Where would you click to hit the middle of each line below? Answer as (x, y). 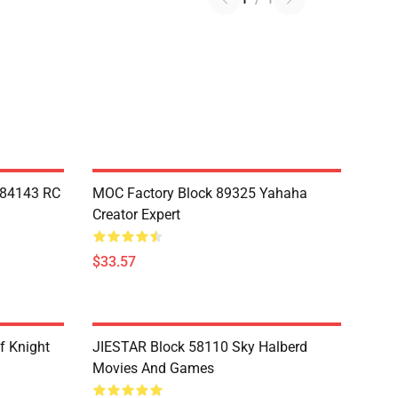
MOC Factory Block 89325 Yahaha (200, 193)
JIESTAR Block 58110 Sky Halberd (200, 347)
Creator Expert (136, 215)
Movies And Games (153, 368)
